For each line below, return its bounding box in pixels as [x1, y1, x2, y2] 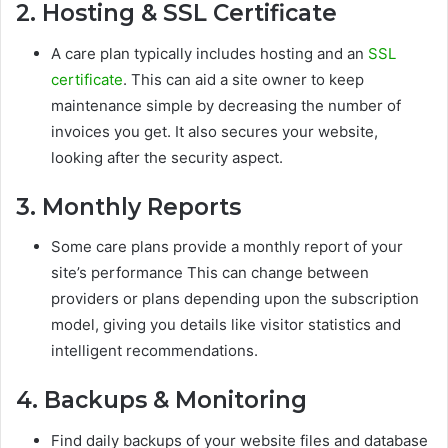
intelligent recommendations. [51, 341, 258, 361]
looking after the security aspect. [51, 147, 283, 167]
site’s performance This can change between [51, 263, 369, 283]
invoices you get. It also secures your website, [51, 121, 378, 141]
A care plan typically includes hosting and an [51, 43, 368, 63]
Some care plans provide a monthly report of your [51, 237, 403, 257]
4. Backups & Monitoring [16, 386, 307, 415]
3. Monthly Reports [16, 192, 241, 221]
